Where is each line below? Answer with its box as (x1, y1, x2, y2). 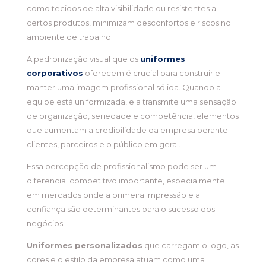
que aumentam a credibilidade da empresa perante (26, 125, 228, 135)
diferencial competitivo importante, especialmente (26, 176, 225, 186)
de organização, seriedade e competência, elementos (26, 111, 239, 121)
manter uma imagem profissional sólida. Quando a (26, 83, 221, 93)
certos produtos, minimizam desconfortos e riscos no (26, 18, 231, 28)
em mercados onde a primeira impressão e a (26, 190, 200, 200)
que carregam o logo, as (142, 240, 239, 251)
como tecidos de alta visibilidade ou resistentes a (26, 4, 216, 14)
